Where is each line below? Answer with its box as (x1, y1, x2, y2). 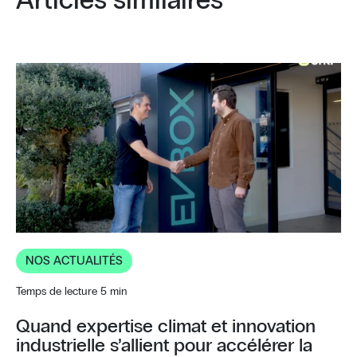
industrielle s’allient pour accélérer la (16, 335, 312, 355)
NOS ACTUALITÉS (25, 254, 123, 267)
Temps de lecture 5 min (16, 285, 127, 297)
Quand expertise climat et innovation (16, 316, 316, 336)
